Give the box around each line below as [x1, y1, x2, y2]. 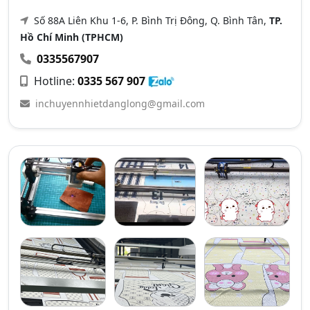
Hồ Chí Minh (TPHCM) [20, 30, 123, 44]
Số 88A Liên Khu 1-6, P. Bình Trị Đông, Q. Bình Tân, [31, 13, 269, 27]
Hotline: [31, 73, 77, 89]
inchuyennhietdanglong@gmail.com [35, 96, 205, 110]
